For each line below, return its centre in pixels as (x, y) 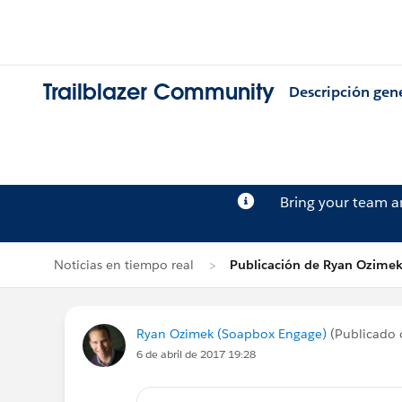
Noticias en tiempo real (124, 265)
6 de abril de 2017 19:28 (196, 354)
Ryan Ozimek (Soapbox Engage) (232, 334)
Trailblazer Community (159, 92)
